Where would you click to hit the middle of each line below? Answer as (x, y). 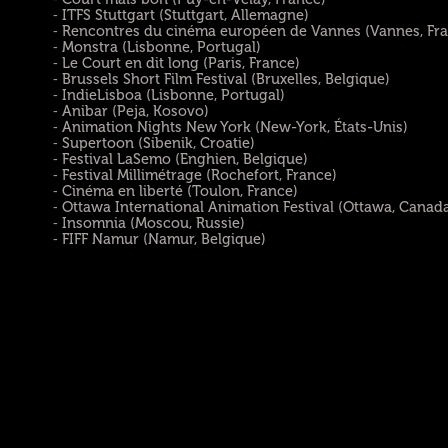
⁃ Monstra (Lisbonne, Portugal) (157, 46)
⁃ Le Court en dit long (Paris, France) (177, 62)
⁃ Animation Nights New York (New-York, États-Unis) (231, 126)
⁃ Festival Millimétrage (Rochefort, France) (195, 174)
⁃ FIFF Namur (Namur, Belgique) (160, 238)
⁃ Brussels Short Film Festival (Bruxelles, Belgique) (222, 78)
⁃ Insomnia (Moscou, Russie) (149, 222)
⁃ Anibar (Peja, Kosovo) (131, 110)
